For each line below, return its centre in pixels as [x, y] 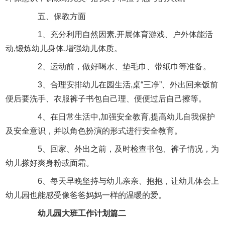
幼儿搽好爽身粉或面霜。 [50, 163]
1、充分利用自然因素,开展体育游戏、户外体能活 [118, 34]
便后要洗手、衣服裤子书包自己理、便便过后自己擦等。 [106, 98]
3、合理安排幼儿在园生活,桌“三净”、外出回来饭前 [120, 84]
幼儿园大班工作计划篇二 [74, 213]
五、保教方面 [54, 16]
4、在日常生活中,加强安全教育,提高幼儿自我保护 [119, 117]
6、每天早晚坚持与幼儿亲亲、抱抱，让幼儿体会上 [121, 181]
